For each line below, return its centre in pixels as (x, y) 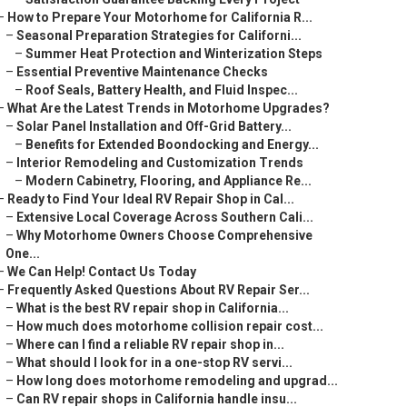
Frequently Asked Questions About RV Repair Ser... (159, 290)
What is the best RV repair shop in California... (153, 308)
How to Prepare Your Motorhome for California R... (160, 17)
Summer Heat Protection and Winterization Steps (174, 54)
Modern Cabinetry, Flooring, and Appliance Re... (169, 181)
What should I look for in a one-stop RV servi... (154, 362)
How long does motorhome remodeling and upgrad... (177, 381)
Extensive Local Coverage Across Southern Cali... (165, 217)
